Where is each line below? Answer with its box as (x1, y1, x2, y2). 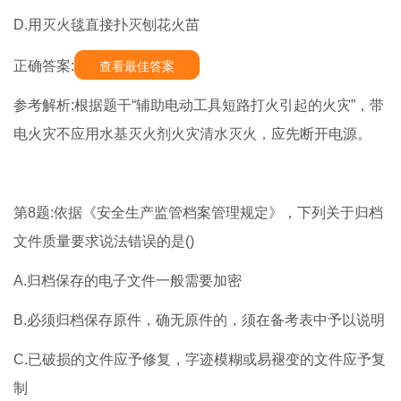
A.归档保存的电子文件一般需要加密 (13, 273, 242, 289)
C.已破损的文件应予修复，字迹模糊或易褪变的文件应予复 (13, 352, 386, 368)
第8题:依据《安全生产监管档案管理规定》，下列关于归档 (13, 205, 383, 221)
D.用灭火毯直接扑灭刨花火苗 (13, 17, 200, 33)
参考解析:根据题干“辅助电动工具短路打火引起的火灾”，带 (13, 98, 384, 114)
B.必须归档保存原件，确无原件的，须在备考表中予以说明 (13, 312, 385, 328)
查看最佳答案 (99, 59, 175, 74)
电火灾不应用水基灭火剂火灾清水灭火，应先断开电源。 (13, 126, 371, 142)
